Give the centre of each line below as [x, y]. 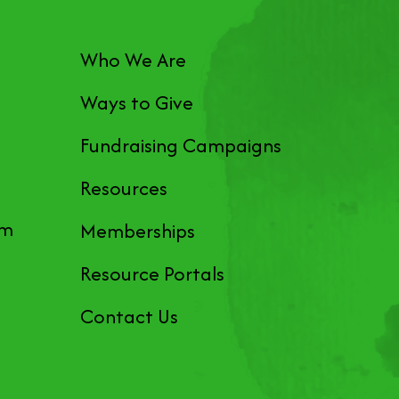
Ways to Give [137, 103]
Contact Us [130, 317]
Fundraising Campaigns [181, 146]
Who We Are [134, 60]
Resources [124, 188]
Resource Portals [153, 274]
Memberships [138, 231]
